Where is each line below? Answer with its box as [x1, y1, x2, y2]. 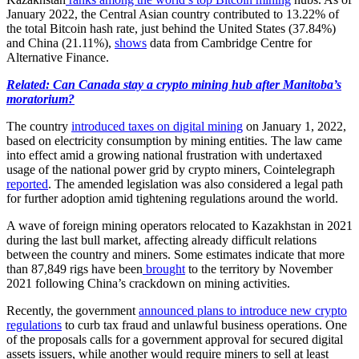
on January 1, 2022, [243, 119, 346, 133]
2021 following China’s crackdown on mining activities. [6, 276, 290, 290]
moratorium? [6, 91, 75, 106]
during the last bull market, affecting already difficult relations [6, 232, 317, 247]
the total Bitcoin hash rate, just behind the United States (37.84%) [6, 21, 336, 35]
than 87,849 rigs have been [6, 261, 143, 276]
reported [6, 176, 48, 191]
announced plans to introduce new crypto [139, 303, 347, 317]
